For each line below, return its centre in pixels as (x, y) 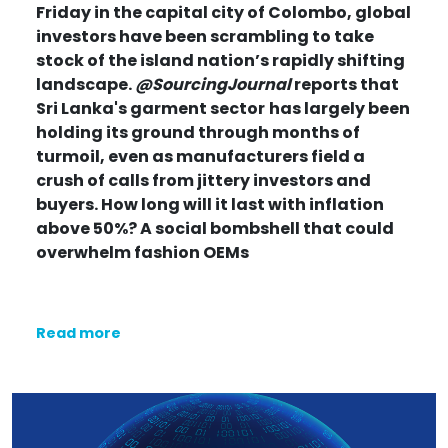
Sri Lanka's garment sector (150, 108)
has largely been (339, 108)
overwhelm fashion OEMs (142, 252)
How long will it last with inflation (242, 204)
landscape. (85, 84)
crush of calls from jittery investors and (203, 180)
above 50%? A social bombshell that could (215, 228)
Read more (78, 332)
